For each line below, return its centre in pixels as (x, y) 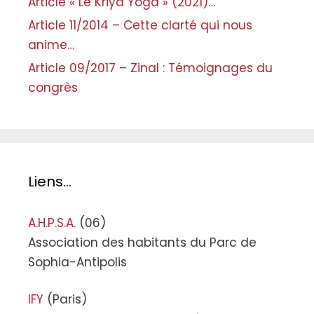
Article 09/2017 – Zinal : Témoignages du (150, 68)
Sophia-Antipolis (77, 262)
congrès (53, 87)
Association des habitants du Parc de (142, 242)
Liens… (50, 181)
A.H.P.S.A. (52, 223)
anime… (51, 45)
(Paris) (65, 300)
